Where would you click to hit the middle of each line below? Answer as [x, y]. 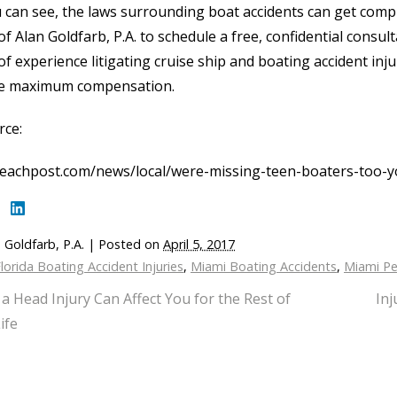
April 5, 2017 [199, 244]
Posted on [131, 244]
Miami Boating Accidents [264, 266]
